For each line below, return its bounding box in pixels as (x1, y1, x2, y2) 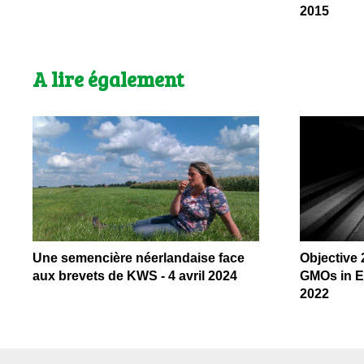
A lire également (32, 65, 184, 93)
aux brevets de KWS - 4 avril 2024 (32, 268, 237, 283)
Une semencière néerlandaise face (32, 250, 245, 265)
